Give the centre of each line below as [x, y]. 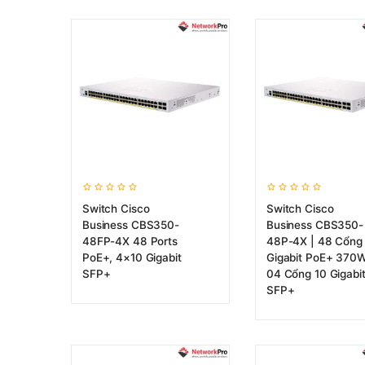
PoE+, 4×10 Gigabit [132, 257]
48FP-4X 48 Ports [130, 241]
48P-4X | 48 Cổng [314, 241]
